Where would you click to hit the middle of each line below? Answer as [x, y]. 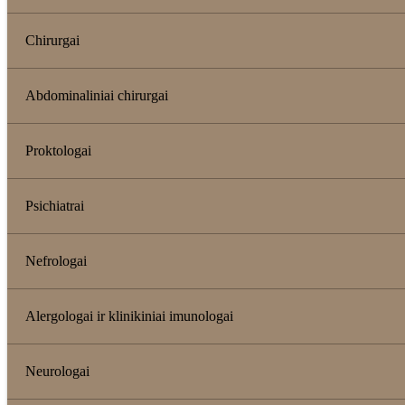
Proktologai [58, 150]
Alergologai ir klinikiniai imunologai [129, 316]
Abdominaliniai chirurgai [97, 95]
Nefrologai [56, 260]
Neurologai [57, 371]
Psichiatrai [55, 205]
